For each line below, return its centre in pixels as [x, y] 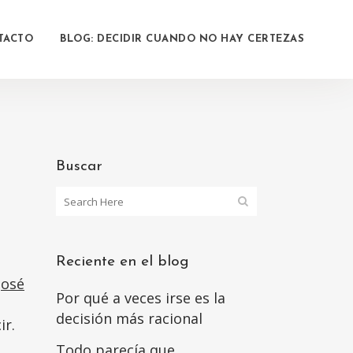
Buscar [79, 167]
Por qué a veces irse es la [141, 298]
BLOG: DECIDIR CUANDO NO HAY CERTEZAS [182, 39]
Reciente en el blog [123, 262]
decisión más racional [129, 318]
